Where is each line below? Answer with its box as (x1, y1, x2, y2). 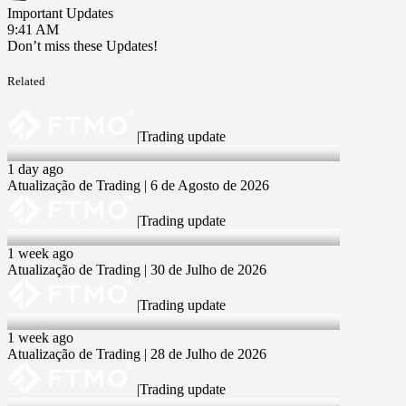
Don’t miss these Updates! (7, 38, 158, 54)
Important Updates (7, 5, 113, 22)
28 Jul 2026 (7, 313, 74, 329)
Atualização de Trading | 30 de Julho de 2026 (7, 261, 266, 277)
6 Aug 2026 (7, 144, 75, 160)
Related (7, 74, 45, 89)
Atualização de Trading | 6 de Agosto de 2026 (7, 177, 269, 193)
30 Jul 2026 (7, 228, 74, 245)
